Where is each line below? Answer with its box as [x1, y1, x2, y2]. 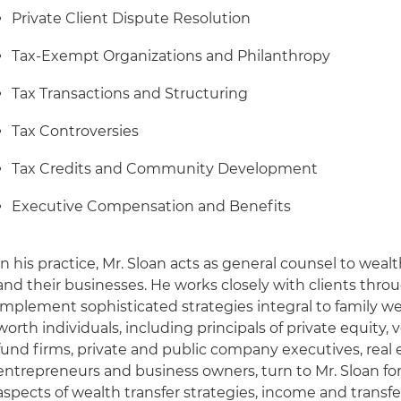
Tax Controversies [12, 123, 140, 140]
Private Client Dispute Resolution [12, 10, 252, 27]
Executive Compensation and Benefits [12, 198, 292, 215]
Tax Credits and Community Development [12, 160, 319, 177]
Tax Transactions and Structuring [12, 85, 249, 102]
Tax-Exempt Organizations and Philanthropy [12, 47, 331, 64]
